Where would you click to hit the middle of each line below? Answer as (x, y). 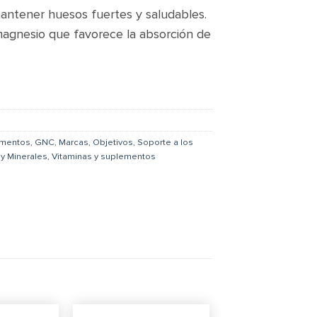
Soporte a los (165, 143)
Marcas (74, 143)
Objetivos (113, 143)
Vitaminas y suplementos (104, 157)
